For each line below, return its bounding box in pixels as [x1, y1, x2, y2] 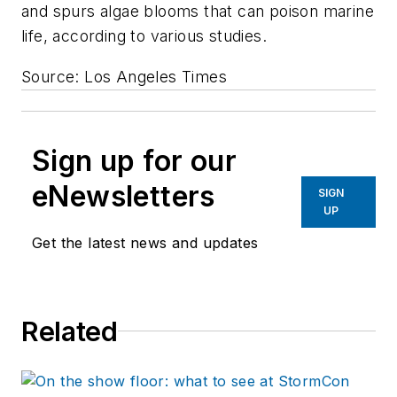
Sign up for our [32, 143, 237, 178]
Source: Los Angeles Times [21, 66, 227, 86]
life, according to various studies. [21, 27, 267, 46]
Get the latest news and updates [32, 233, 259, 252]
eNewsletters [32, 178, 215, 214]
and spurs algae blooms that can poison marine [21, 2, 374, 21]
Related [21, 315, 118, 347]
